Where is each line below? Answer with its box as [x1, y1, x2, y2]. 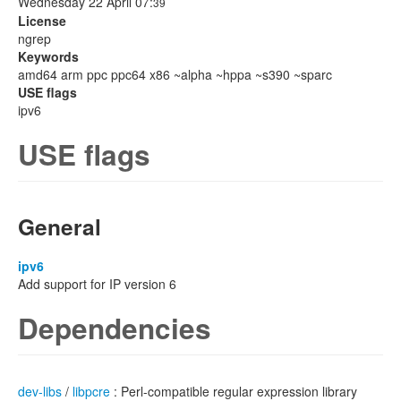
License [18, 12, 66, 30]
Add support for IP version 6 [18, 275, 176, 293]
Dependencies [18, 308, 211, 348]
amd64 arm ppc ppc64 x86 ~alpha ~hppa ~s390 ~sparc [18, 65, 332, 83]
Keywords [18, 47, 79, 65]
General [18, 210, 101, 243]
